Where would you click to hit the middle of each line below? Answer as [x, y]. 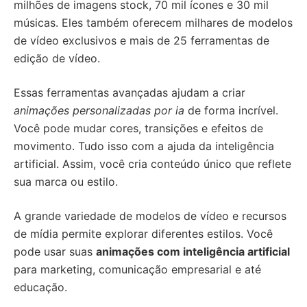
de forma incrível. [231, 110]
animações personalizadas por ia [99, 110]
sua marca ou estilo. [66, 182]
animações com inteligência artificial [193, 251]
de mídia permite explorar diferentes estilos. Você [143, 234]
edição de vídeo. [57, 58]
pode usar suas [55, 251]
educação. [40, 287]
